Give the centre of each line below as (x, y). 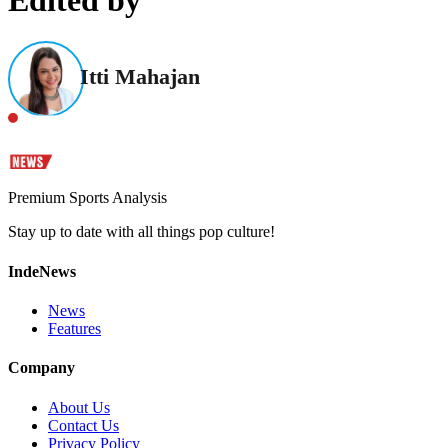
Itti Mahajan (140, 77)
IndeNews (42, 271)
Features (74, 328)
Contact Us (83, 425)
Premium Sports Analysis (87, 198)
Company (41, 368)
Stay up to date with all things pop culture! (141, 232)
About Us (79, 407)
